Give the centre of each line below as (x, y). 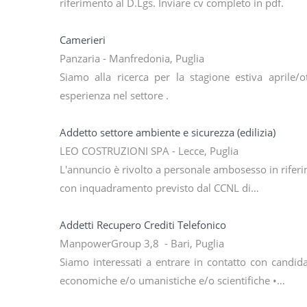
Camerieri (83, 40)
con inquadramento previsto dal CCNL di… (159, 188)
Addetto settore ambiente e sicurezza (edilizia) (168, 133)
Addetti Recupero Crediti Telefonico (143, 225)
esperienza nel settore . (114, 96)
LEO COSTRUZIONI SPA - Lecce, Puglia (149, 151)
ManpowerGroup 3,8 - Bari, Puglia (142, 244)
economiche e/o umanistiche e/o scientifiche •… (172, 281)
